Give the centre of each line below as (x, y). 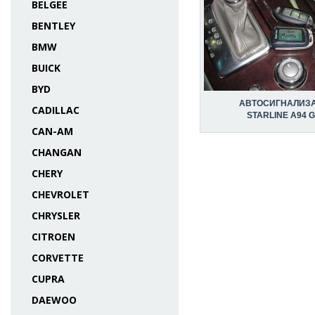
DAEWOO (54, 300)
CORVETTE (58, 258)
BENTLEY (53, 26)
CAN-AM (52, 131)
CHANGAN (57, 152)
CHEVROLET (60, 194)
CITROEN (53, 237)
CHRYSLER (56, 216)
